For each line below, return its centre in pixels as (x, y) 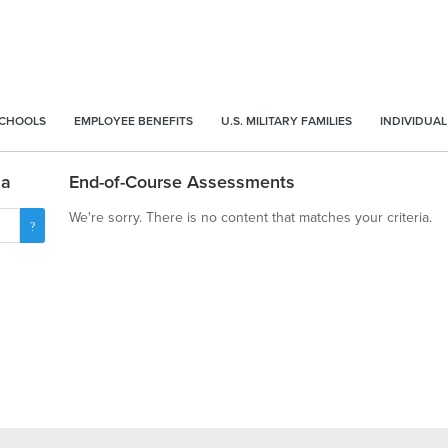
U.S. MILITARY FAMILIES (286, 121)
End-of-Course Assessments (182, 182)
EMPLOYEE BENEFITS (133, 121)
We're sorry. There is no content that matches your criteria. (251, 217)
